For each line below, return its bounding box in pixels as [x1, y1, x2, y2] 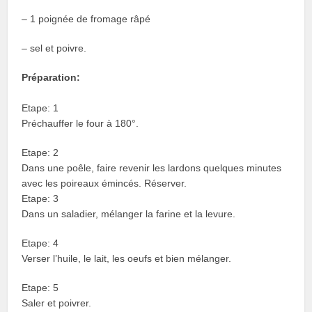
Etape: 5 [22, 281, 59, 293]
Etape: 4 [22, 237, 59, 249]
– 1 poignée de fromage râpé [22, 13, 151, 24]
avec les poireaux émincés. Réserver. [22, 177, 187, 189]
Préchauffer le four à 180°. [22, 117, 139, 129]
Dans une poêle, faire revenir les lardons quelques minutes [22, 162, 282, 173]
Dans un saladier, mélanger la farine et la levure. [22, 208, 236, 219]
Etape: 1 [22, 102, 59, 114]
